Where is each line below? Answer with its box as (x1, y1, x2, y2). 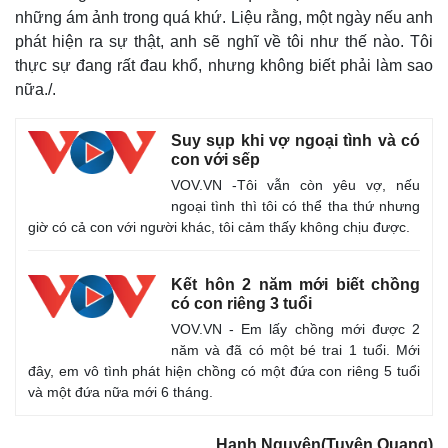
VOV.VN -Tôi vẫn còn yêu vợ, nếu (171, 177, 420, 193)
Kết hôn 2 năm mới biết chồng (171, 276, 420, 293)
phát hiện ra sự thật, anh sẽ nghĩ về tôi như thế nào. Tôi (15, 33, 433, 50)
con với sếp (171, 151, 260, 168)
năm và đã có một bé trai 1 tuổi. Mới (171, 342, 420, 358)
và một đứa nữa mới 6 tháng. (28, 384, 213, 400)
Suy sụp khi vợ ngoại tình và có (171, 132, 420, 149)
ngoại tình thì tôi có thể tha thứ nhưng (171, 198, 420, 214)
